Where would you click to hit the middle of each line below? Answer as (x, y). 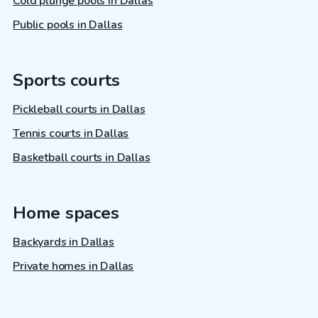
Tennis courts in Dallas (71, 133)
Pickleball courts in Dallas (79, 109)
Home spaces (66, 213)
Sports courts (66, 80)
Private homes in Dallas (73, 266)
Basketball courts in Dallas (82, 157)
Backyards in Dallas (64, 242)
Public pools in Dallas (68, 24)
